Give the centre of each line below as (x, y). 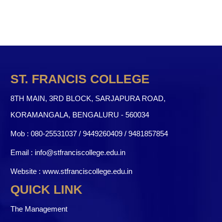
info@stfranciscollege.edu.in (80, 152)
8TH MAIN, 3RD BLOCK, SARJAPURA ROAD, (88, 98)
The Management (39, 209)
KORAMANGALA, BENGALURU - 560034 (80, 114)
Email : (23, 152)
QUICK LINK (46, 189)
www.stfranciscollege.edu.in (87, 171)
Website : (27, 171)
